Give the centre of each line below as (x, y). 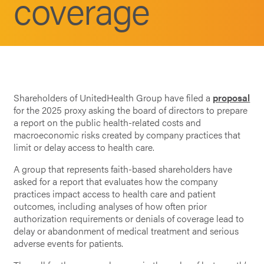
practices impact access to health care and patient (115, 194)
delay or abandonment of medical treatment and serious (126, 231)
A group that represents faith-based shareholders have (123, 169)
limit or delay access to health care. (84, 147)
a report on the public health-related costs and (108, 123)
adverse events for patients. (69, 243)
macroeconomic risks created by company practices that (127, 135)
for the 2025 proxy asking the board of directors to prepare (131, 110)
